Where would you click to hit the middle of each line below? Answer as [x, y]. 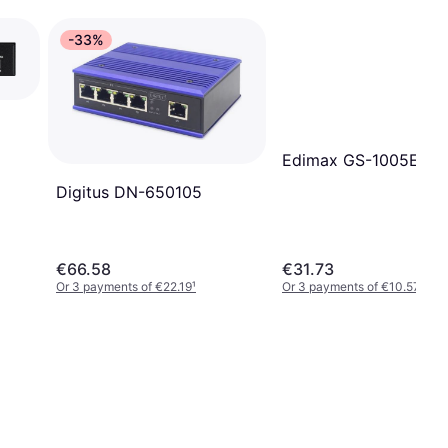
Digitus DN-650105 [129, 191]
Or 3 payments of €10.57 [351, 286]
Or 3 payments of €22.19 [124, 286]
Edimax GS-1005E [350, 159]
